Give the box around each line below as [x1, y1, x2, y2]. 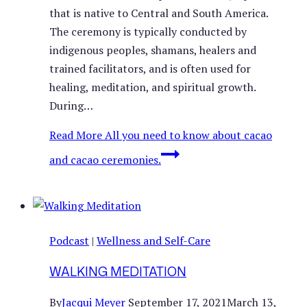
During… [49, 97, 93, 113]
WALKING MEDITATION [49, 262, 186, 280]
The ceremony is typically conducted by [49, 23, 247, 39]
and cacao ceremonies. [49, 151, 161, 167]
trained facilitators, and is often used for [49, 60, 251, 76]
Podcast [49, 232, 89, 248]
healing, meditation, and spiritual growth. [49, 79, 256, 95]
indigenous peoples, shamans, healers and [49, 42, 256, 58]
